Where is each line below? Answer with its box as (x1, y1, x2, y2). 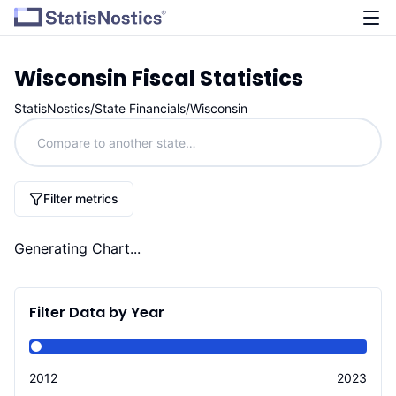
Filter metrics (43, 191, 118, 206)
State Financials (95, 101, 186, 116)
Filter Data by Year (29, 302, 164, 323)
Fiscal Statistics (127, 64, 303, 93)
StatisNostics (14, 101, 90, 116)
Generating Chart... (14, 240, 141, 257)
